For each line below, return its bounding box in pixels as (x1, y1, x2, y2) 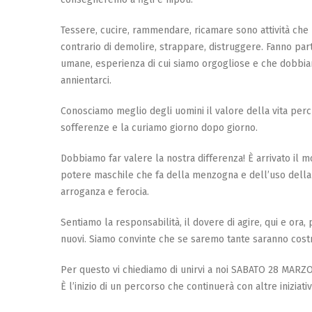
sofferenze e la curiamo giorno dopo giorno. (61, 121, 258, 134)
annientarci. (61, 74, 111, 86)
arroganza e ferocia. (61, 185, 149, 198)
